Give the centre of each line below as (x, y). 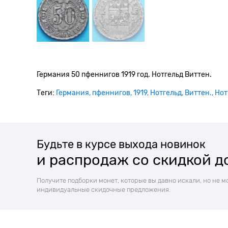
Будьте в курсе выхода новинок (121, 144)
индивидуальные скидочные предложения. (104, 189)
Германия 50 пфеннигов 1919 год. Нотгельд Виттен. (124, 74)
